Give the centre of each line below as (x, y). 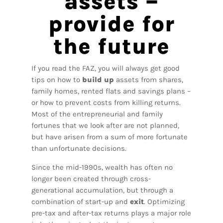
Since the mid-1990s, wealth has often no (102, 167)
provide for (111, 24)
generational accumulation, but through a (102, 190)
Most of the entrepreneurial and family (97, 114)
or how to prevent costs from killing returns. (106, 103)
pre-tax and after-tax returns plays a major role (111, 213)
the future (111, 47)
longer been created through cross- (91, 179)
